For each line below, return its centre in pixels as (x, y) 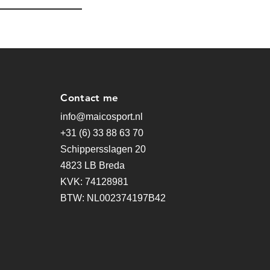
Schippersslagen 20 (103, 149)
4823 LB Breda (93, 165)
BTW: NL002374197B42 (113, 198)
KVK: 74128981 (95, 182)
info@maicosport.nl (102, 117)
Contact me (89, 98)
